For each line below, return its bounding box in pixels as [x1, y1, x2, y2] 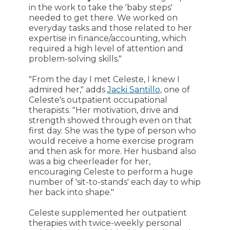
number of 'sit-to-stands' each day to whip [28, 177, 201, 187]
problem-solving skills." [28, 53, 122, 64]
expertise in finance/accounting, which [28, 33, 186, 43]
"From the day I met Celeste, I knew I [28, 74, 180, 84]
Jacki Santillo [107, 84, 160, 94]
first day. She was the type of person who [28, 125, 196, 136]
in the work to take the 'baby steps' [28, 2, 172, 12]
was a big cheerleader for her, [28, 156, 150, 166]
